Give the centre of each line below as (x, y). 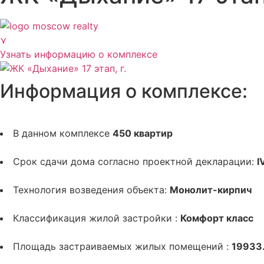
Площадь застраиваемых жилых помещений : (122, 246)
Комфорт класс (217, 218)
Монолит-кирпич (211, 190)
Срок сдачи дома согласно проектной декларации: (135, 161)
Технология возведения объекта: (91, 190)
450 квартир (143, 133)
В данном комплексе (63, 133)
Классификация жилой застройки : (97, 218)
